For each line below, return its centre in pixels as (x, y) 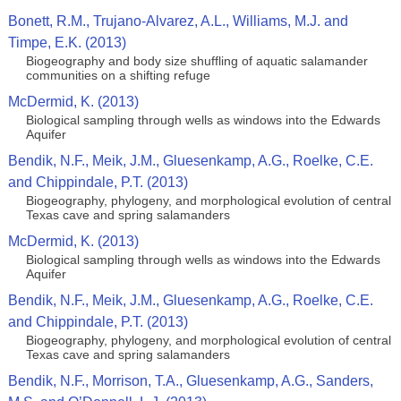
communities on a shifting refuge (118, 75)
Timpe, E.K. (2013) (67, 43)
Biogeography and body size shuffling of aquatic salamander (196, 61)
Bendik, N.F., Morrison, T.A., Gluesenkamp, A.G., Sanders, (190, 381)
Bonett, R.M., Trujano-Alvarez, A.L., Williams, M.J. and (178, 21)
